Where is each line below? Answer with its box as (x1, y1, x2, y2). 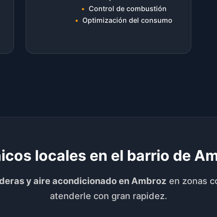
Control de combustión (88, 4, 167, 13)
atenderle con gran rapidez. (50, 190, 167, 201)
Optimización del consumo (82, 15, 173, 24)
